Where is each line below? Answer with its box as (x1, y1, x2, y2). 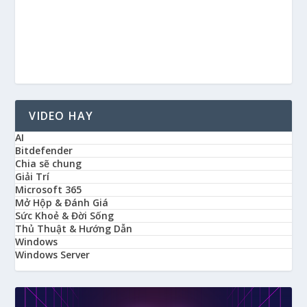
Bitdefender (15, 143, 73, 157)
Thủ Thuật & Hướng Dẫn (15, 221, 133, 235)
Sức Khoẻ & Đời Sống (15, 208, 114, 222)
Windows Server (15, 247, 90, 261)
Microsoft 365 (15, 182, 82, 196)
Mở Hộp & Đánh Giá (15, 195, 109, 209)
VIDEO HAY (29, 108, 94, 123)
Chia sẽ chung (15, 156, 82, 170)
